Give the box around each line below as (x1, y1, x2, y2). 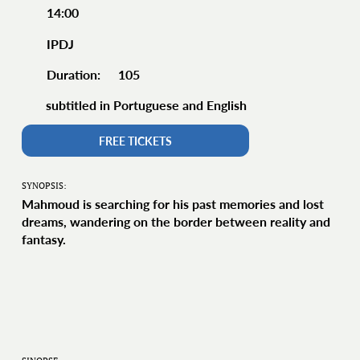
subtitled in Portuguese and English (46, 96, 247, 112)
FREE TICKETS (99, 133, 173, 148)
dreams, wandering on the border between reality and (21, 213, 330, 229)
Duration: (47, 66, 101, 82)
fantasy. (21, 231, 66, 247)
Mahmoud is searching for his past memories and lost (21, 195, 324, 211)
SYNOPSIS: (21, 179, 67, 192)
